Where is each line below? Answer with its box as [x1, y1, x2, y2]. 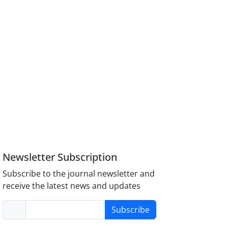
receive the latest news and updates [3, 180, 141, 191]
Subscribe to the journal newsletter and [3, 167, 155, 179]
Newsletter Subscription [3, 150, 118, 164]
